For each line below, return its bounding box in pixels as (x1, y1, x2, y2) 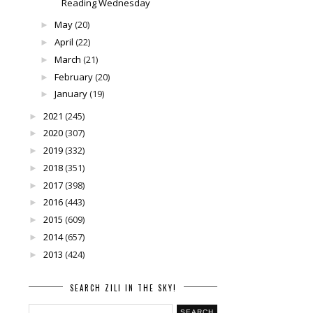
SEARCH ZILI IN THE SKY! (69, 282, 177, 293)
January (54, 87, 87, 101)
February (54, 70, 93, 83)
